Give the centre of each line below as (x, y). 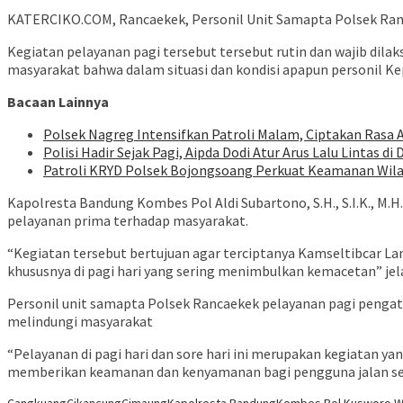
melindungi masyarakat (80, 322)
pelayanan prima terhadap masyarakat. (128, 221)
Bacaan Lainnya (58, 102)
